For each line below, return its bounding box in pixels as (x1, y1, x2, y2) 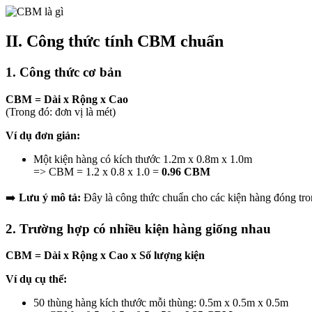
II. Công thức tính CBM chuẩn (6, 32, 224, 51)
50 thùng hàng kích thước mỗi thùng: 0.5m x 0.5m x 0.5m (33, 297, 288, 309)
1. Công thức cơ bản (6, 65, 122, 80)
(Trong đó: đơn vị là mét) (6, 105, 116, 118)
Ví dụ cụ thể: (6, 273, 67, 286)
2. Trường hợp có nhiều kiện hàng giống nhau (6, 221, 271, 236)
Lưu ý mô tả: (19, 191, 81, 203)
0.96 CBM (162, 165, 210, 178)
